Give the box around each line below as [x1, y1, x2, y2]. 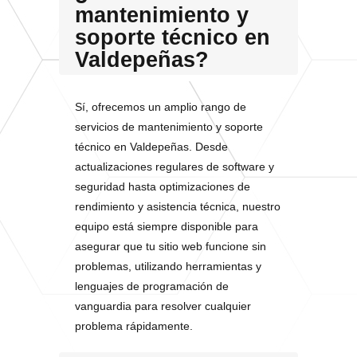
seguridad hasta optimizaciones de [75, 180, 250, 193]
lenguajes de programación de [75, 280, 229, 292]
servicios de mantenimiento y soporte [75, 120, 263, 133]
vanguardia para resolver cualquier [75, 300, 251, 312]
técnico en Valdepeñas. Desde [75, 140, 228, 153]
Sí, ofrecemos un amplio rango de [75, 100, 246, 113]
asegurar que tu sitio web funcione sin [75, 240, 266, 253]
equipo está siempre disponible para [75, 220, 258, 233]
